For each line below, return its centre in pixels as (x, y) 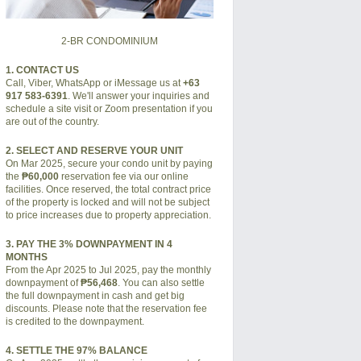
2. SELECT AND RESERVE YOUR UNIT (94, 150)
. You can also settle (161, 282)
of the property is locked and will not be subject (107, 202)
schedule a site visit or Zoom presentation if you (109, 108)
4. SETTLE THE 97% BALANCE (76, 350)
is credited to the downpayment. (75, 321)
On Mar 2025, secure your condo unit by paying (109, 163)
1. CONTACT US (42, 70)
